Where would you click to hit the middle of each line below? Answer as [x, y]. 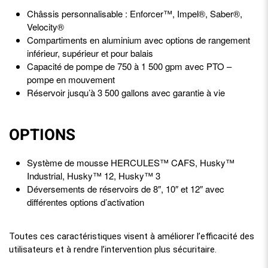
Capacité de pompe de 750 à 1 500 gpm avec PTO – [129, 66]
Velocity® [45, 26]
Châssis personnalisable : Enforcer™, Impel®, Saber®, [135, 13]
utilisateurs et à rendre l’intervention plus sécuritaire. [113, 249]
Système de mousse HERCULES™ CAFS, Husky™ [131, 162]
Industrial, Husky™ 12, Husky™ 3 [94, 175]
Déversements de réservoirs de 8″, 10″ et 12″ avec [126, 188]
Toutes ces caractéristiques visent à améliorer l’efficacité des [132, 236]
